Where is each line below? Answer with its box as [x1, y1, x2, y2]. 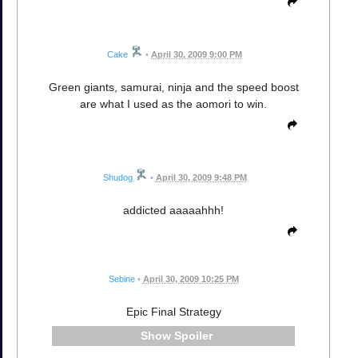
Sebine [108, 274, 135, 284]
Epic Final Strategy [125, 305, 221, 319]
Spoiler [173, 329, 213, 343]
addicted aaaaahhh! [123, 204, 224, 217]
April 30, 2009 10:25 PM [142, 274, 239, 284]
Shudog [102, 173, 133, 183]
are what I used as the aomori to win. [80, 97, 267, 111]
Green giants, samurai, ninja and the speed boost [48, 81, 299, 94]
